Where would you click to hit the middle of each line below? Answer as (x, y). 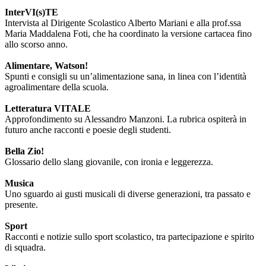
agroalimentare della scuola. (57, 87)
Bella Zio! (24, 151)
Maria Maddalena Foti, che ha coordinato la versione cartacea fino (128, 34)
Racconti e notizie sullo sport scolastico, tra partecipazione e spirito (129, 237)
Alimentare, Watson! (46, 66)
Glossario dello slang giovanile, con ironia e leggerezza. (109, 162)
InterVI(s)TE (31, 12)
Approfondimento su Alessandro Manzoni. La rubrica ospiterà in (126, 119)
